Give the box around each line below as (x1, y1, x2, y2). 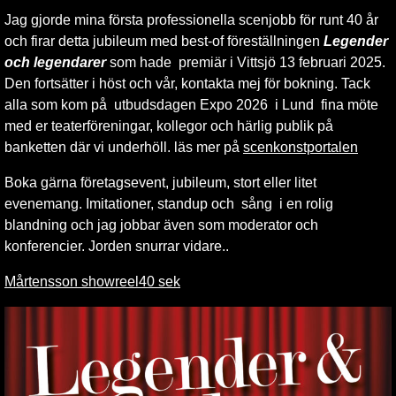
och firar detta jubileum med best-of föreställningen (4, 34, 324, 49)
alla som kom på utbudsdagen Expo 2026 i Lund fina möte (4, 97, 378, 113)
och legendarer (4, 55, 106, 71)
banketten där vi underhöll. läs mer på (4, 140, 243, 156)
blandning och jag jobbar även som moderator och (4, 217, 318, 233)
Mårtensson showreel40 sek (4, 274, 180, 290)
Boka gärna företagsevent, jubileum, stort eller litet (4, 175, 316, 191)
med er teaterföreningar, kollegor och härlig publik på (4, 118, 333, 134)
